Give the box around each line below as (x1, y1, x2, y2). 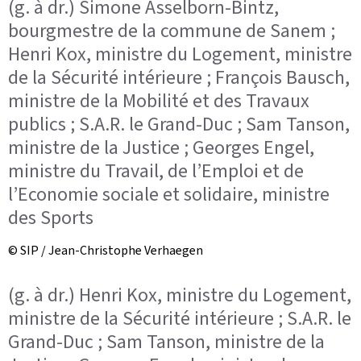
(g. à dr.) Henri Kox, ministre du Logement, (8, 281, 351, 308)
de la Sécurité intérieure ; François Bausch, (8, 64, 350, 90)
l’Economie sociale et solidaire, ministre (8, 181, 330, 207)
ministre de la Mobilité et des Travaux (8, 88, 309, 114)
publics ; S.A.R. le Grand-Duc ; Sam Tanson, (8, 111, 350, 137)
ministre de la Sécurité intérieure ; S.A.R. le (8, 305, 351, 331)
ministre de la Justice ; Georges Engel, (8, 135, 314, 160)
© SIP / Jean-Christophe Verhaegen (8, 241, 203, 259)
